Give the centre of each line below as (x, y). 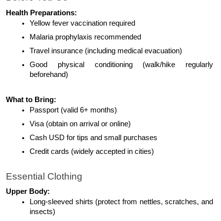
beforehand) (49, 74)
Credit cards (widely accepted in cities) (92, 151)
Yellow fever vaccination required (82, 23)
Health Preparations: (41, 13)
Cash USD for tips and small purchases (93, 137)
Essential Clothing (44, 176)
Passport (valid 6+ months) (73, 110)
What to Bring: (31, 99)
